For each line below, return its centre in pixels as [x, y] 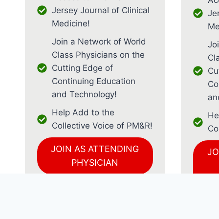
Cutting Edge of [82, 68]
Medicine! [71, 23]
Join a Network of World [99, 41]
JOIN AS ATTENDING [95, 149]
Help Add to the [83, 112]
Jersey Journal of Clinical [101, 10]
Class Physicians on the [98, 55]
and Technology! [84, 94]
